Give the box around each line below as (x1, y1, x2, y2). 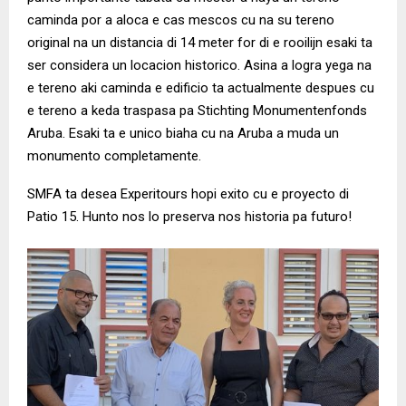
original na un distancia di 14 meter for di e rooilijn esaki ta (27, 34, 372, 52)
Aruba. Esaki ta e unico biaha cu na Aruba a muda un (27, 125, 339, 142)
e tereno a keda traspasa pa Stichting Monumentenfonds (27, 102, 367, 120)
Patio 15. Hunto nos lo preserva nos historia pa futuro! (27, 208, 352, 226)
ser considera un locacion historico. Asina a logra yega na (27, 57, 372, 74)
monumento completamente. (27, 148, 201, 165)
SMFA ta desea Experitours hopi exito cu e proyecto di (27, 186, 349, 203)
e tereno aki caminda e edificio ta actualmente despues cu (27, 80, 374, 97)
